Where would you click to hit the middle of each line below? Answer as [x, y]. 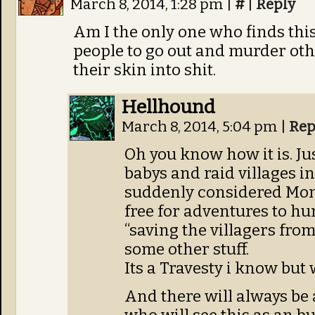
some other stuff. [187, 249]
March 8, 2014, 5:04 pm [201, 127]
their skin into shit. [144, 70]
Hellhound [168, 107]
